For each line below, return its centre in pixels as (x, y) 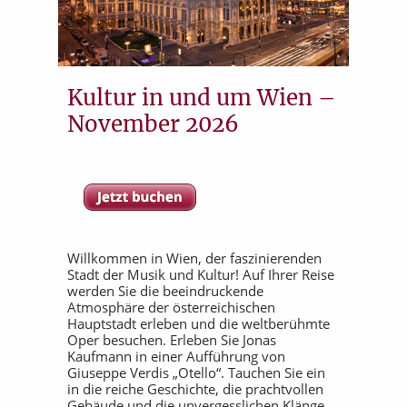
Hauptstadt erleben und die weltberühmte (199, 323)
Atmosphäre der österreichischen (171, 307)
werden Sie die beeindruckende (165, 291)
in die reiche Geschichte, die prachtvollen (195, 389)
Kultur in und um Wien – (202, 98)
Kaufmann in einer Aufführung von (176, 356)
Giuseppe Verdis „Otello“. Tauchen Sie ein (196, 372)
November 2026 (153, 124)
